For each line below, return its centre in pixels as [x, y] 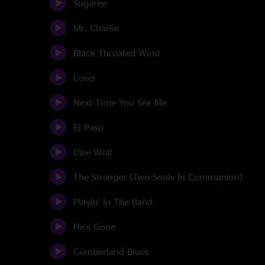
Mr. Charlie [96, 28]
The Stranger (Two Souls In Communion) [158, 177]
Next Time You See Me [120, 102]
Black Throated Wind [117, 53]
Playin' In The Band [113, 202]
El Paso [88, 127]
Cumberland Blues [111, 251]
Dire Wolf [93, 152]
